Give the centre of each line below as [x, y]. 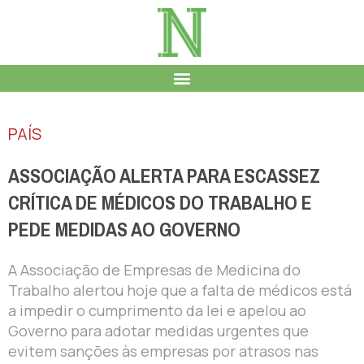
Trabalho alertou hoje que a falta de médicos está [180, 290]
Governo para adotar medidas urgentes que [158, 330]
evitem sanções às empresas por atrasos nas [163, 351]
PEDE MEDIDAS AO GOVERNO [124, 230]
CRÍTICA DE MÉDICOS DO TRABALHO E [160, 203]
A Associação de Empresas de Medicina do [154, 269]
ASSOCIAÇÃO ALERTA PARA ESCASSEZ [164, 176]
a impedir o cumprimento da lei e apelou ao [157, 310]
